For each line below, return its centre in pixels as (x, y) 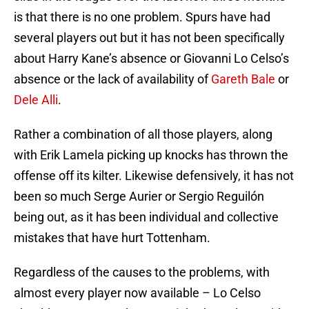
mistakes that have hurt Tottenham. (112, 238)
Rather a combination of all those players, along (143, 134)
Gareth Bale (243, 79)
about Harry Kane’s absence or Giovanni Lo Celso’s (151, 59)
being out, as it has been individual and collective (146, 217)
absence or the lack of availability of (112, 79)
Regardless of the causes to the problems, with (142, 272)
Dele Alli (36, 100)
